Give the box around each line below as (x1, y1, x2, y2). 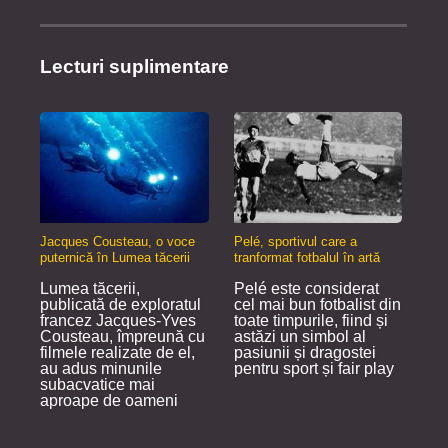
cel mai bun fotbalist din (233, 296, 401, 314)
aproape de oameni (40, 392, 178, 410)
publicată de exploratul (40, 296, 201, 314)
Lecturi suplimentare (40, 56, 229, 78)
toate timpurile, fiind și (233, 312, 388, 330)
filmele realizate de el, (40, 344, 195, 362)
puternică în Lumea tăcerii (40, 250, 190, 266)
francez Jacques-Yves (40, 312, 196, 330)
